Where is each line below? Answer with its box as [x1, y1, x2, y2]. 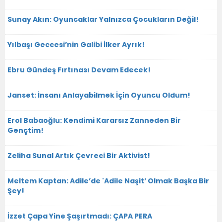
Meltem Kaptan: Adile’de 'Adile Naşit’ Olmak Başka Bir [7, 175, 209, 186]
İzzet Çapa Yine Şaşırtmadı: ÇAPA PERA [7, 211, 152, 221]
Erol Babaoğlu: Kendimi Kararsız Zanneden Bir [7, 115, 181, 125]
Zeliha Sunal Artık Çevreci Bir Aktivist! [7, 150, 150, 161]
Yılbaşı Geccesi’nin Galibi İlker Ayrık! [7, 39, 145, 50]
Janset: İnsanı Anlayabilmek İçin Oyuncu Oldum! [7, 90, 190, 100]
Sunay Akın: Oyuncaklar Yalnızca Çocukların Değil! [7, 14, 199, 24]
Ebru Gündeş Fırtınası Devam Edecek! [7, 64, 151, 75]
